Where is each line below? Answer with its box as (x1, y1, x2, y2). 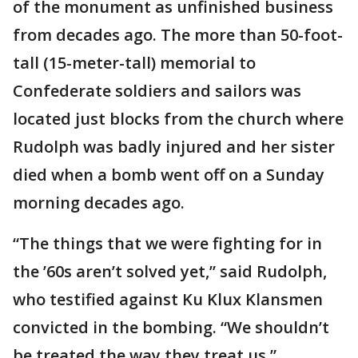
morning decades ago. (13, 192, 185, 214)
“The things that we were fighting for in (13, 233, 322, 255)
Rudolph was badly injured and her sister (13, 136, 335, 158)
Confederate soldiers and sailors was (13, 80, 301, 102)
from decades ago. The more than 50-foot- (13, 24, 343, 46)
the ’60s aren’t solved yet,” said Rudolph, (13, 261, 327, 283)
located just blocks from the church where (13, 108, 344, 130)
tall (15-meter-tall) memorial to (13, 52, 256, 74)
